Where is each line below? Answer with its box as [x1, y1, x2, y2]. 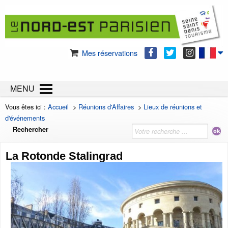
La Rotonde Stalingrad [6, 150, 123, 163]
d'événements [5, 113, 45, 123]
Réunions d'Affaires [78, 102, 134, 112]
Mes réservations [80, 47, 137, 59]
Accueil [48, 102, 69, 112]
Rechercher [13, 125, 48, 134]
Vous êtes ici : [5, 102, 48, 112]
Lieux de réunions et [144, 102, 202, 112]
